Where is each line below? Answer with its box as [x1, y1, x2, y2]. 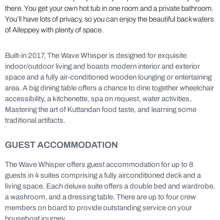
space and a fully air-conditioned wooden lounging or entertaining [5, 73, 212, 81]
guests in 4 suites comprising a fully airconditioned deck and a [5, 171, 201, 179]
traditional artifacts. [5, 116, 65, 124]
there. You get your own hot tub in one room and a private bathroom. [5, 4, 214, 12]
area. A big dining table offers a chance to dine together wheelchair [5, 84, 214, 92]
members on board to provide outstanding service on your [5, 204, 192, 212]
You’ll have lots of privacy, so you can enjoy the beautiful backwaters [5, 15, 214, 23]
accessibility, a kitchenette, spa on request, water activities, [5, 95, 192, 103]
